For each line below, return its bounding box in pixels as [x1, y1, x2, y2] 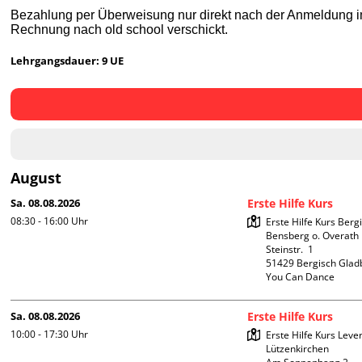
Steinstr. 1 [266, 242, 314, 257]
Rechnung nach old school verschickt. [11, 23, 229, 37]
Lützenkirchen [266, 342, 330, 356]
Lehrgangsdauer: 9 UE [11, 53, 124, 69]
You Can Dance [266, 270, 335, 284]
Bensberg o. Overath [266, 229, 360, 243]
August [11, 168, 62, 188]
